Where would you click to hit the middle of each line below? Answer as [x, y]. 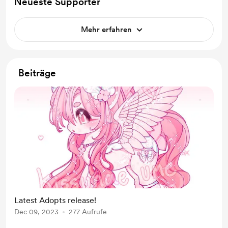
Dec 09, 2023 [36, 212]
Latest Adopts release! [55, 200]
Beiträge [37, 73]
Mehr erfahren [106, 30]
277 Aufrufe [88, 212]
